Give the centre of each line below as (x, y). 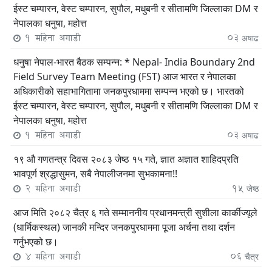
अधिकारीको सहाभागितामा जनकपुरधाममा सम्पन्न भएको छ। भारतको (129, 91)
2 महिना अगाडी (51, 188)
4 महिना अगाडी (51, 256)
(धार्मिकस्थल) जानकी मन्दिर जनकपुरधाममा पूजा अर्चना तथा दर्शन (124, 227)
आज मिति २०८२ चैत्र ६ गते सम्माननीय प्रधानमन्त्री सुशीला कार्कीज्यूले (135, 212)
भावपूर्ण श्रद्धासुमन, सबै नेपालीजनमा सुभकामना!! (95, 173)
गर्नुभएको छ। (36, 241)
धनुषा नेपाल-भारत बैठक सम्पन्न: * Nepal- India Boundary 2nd (134, 62)
